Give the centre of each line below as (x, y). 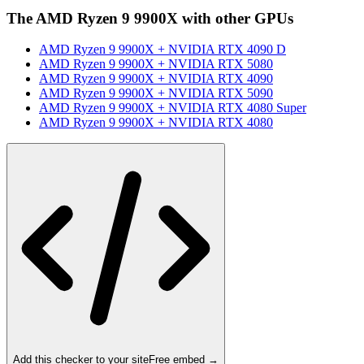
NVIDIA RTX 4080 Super (237, 108)
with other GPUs (236, 18)
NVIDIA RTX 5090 (221, 93)
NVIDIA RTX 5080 (221, 64)
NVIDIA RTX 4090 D (227, 50)
